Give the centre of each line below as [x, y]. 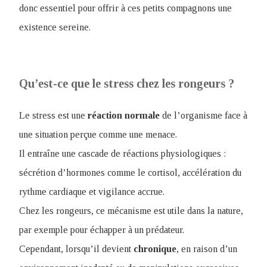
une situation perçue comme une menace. [98, 134]
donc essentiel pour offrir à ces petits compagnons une [125, 8]
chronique [155, 249]
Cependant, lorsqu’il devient [76, 249]
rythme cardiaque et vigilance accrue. [92, 192]
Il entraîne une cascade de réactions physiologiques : [122, 153]
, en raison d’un [207, 249]
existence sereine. [55, 27]
